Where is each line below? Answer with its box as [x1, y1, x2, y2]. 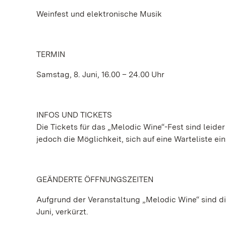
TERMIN [36, 49, 65, 59]
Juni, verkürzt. [36, 207, 88, 216]
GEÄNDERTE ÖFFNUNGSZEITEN [36, 175, 153, 184]
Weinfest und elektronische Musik [36, 9, 162, 19]
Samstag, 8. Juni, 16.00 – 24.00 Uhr [36, 70, 164, 79]
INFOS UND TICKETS [36, 110, 112, 120]
